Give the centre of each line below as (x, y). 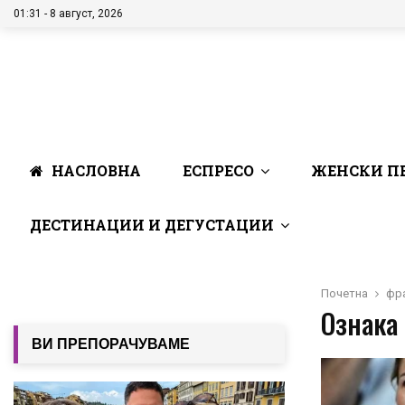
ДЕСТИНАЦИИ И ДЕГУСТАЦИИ (152, 224)
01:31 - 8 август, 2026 (68, 14)
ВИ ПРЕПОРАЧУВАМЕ (111, 344)
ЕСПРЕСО (218, 170)
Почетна (344, 293)
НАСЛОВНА (94, 170)
